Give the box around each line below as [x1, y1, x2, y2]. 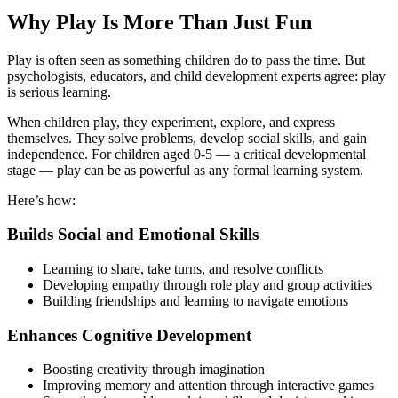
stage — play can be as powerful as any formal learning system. [7, 162, 363, 178]
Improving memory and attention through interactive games [43, 378, 374, 394]
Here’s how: [7, 192, 76, 208]
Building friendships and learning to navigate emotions [43, 292, 348, 308]
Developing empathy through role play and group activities [43, 276, 372, 292]
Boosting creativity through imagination [43, 362, 265, 378]
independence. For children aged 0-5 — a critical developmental [7, 146, 366, 162]
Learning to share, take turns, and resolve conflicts [43, 260, 323, 276]
